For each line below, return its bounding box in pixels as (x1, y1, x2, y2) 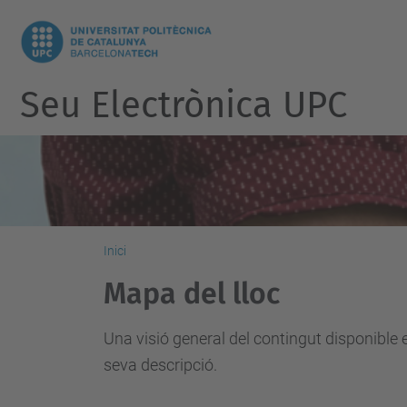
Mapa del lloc (104, 276, 280, 311)
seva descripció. (104, 355, 217, 374)
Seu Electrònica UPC (19, 84, 347, 127)
